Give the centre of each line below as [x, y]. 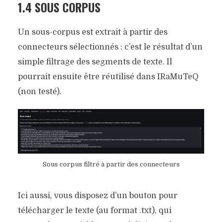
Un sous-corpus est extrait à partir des [92, 32]
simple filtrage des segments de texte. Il [95, 62]
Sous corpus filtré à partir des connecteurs [111, 164]
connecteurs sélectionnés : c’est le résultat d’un [110, 47]
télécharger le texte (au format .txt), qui [94, 210]
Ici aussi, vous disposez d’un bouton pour [97, 195]
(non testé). [39, 91]
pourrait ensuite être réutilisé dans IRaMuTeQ [108, 77]
